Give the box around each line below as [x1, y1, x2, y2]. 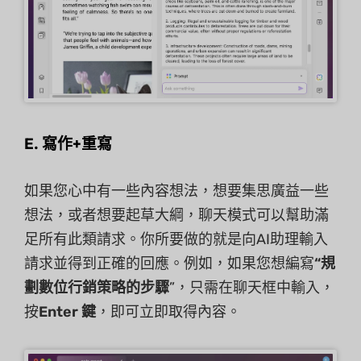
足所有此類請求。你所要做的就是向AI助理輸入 [24, 230, 328, 248]
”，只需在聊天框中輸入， [169, 278, 334, 297]
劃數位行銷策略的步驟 [24, 278, 169, 297]
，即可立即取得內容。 [96, 302, 241, 321]
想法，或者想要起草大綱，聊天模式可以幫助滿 [24, 205, 329, 224]
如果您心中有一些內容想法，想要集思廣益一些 [24, 181, 329, 200]
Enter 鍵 [39, 302, 96, 321]
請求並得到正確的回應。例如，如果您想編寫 [24, 254, 314, 272]
